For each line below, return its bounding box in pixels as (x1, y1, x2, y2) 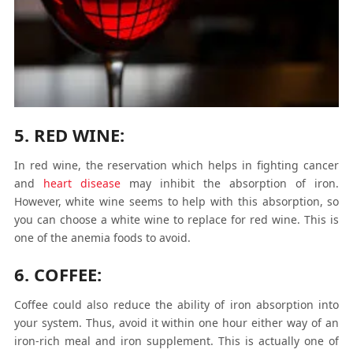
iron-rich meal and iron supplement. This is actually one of (13, 333, 340, 349)
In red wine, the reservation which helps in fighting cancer (13, 158, 340, 173)
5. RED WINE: (13, 123, 124, 147)
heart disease (43, 176, 121, 191)
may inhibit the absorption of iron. (120, 176, 340, 191)
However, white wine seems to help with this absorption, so (13, 194, 340, 210)
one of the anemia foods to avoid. (13, 230, 191, 246)
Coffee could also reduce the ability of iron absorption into (13, 297, 340, 313)
